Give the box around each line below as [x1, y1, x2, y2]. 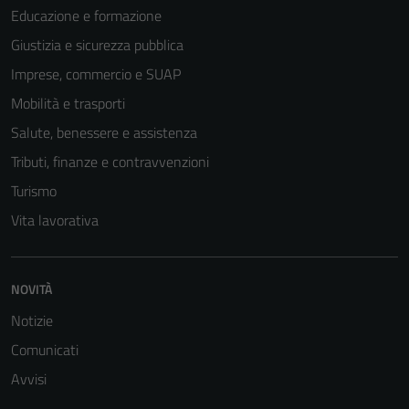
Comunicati [11, 339, 79, 361]
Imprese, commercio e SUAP [11, 63, 181, 85]
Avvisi [11, 368, 47, 390]
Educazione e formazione [11, 5, 162, 26]
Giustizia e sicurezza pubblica [11, 34, 184, 56]
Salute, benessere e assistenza [11, 121, 197, 143]
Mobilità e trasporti [11, 92, 125, 114]
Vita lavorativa [11, 209, 99, 231]
